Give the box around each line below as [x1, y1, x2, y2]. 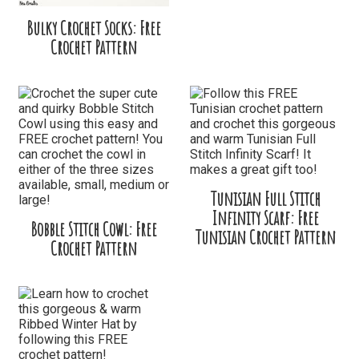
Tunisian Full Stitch [210, 186, 321, 211]
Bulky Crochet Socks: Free [26, 16, 161, 41]
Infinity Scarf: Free [212, 205, 319, 230]
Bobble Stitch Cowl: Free [30, 216, 157, 241]
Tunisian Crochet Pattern [195, 224, 336, 249]
